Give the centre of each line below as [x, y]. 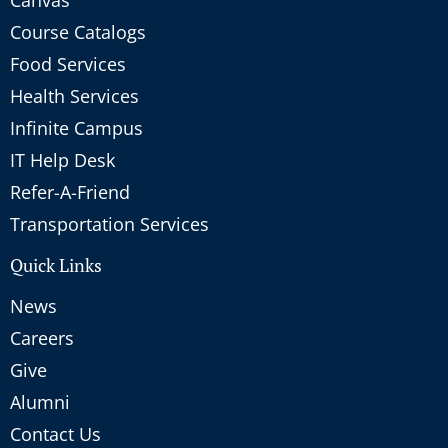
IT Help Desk [62, 159]
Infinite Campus [76, 127]
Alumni [40, 401]
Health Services [74, 95]
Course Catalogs [78, 31]
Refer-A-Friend [70, 191]
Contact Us [55, 433]
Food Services [68, 63]
